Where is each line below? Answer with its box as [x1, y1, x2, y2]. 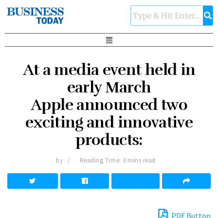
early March [67, 78, 151, 97]
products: [75, 130, 143, 150]
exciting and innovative [25, 113, 193, 132]
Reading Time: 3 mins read [79, 156, 156, 165]
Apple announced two [31, 95, 187, 115]
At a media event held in [22, 60, 196, 80]
